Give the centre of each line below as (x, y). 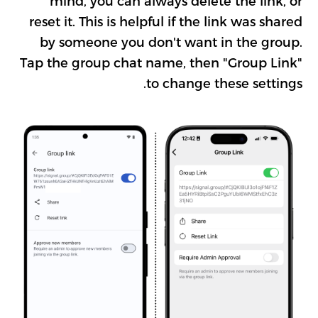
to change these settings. (224, 83)
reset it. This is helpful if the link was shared (165, 21)
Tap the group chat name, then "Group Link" (161, 62)
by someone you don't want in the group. (171, 42)
